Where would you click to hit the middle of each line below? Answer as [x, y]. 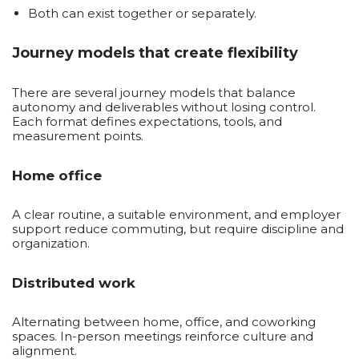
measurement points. [78, 136]
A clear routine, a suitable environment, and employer [176, 214]
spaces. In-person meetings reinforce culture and [163, 336]
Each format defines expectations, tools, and [147, 121]
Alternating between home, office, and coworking [164, 322]
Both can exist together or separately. [142, 13]
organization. [51, 243]
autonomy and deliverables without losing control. [164, 107]
